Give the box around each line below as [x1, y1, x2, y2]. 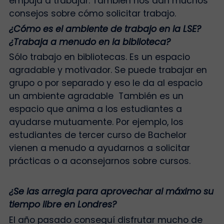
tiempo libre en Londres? [8, 198, 119, 211]
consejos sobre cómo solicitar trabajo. [8, 7, 181, 20]
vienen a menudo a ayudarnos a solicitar [8, 142, 190, 154]
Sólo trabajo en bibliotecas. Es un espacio [8, 51, 190, 63]
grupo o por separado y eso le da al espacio [8, 77, 202, 89]
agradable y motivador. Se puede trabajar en [8, 64, 207, 76]
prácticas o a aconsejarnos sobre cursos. [8, 155, 195, 167]
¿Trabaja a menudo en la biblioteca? [8, 35, 175, 48]
